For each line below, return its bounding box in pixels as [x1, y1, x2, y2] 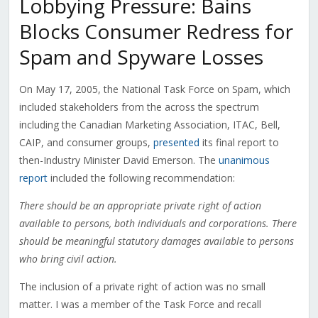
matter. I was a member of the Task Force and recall [18, 297, 261, 312]
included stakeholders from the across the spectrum [18, 100, 259, 114]
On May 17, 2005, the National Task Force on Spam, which [18, 82, 290, 97]
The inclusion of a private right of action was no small [18, 280, 265, 294]
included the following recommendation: [47, 171, 235, 185]
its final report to [199, 136, 279, 150]
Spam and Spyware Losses [18, 43, 263, 71]
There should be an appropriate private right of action [18, 199, 261, 213]
